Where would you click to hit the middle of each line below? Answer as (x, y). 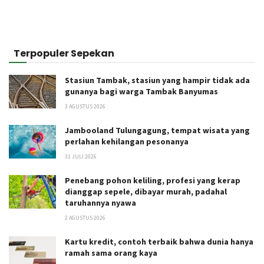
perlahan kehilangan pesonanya (127, 141)
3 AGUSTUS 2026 (85, 106)
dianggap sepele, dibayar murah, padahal (146, 191)
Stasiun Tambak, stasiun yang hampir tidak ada (157, 80)
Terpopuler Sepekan (64, 53)
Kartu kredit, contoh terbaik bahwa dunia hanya (159, 241)
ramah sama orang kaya (111, 253)
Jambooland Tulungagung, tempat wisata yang (157, 130)
